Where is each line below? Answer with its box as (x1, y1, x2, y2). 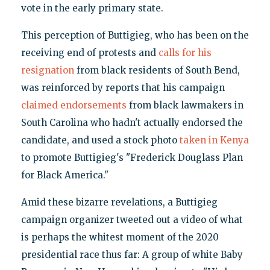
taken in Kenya (179, 134, 249, 146)
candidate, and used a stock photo (20, 134, 180, 146)
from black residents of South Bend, (74, 64, 240, 76)
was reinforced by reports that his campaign (20, 81, 225, 93)
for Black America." (20, 169, 108, 181)
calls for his (158, 46, 212, 58)
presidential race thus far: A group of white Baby (20, 248, 243, 260)
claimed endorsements (20, 99, 127, 111)
